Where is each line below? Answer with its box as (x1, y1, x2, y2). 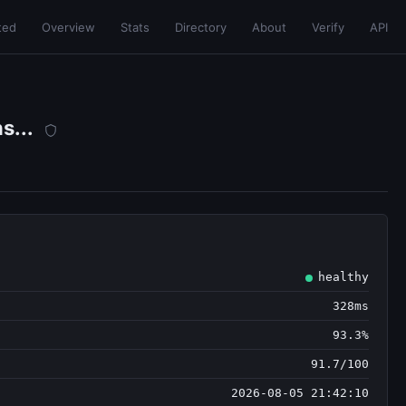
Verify (312, 20, 344, 34)
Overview (42, 20, 95, 34)
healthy (318, 270, 369, 284)
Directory (175, 20, 227, 34)
